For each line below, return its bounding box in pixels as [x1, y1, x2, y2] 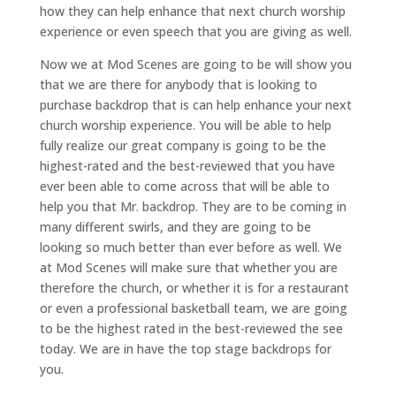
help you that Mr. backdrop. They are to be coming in [39, 197, 346, 215]
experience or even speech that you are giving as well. [39, 22, 352, 40]
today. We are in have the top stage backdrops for [39, 339, 331, 357]
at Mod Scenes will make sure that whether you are [39, 258, 338, 276]
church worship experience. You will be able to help [39, 116, 331, 133]
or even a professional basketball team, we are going [39, 299, 347, 316]
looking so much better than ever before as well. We [39, 238, 342, 255]
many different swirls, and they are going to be [39, 217, 311, 235]
